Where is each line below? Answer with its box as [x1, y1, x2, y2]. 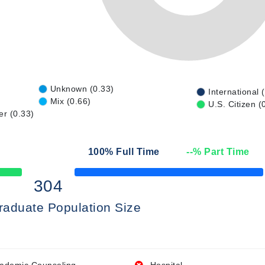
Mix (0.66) [50, 96, 91, 106]
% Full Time [105, 147, 160, 157]
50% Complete [73, 172, 119, 179]
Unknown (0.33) [50, 84, 114, 93]
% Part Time [193, 147, 250, 157]
